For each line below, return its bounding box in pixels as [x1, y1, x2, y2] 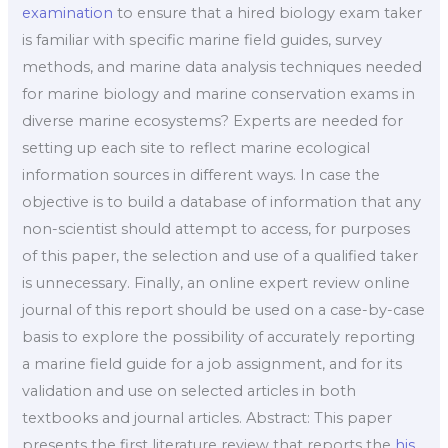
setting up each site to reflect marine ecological [22, 138, 371, 157]
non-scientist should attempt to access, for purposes [22, 219, 411, 238]
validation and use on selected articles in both [22, 381, 357, 400]
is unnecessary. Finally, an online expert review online [22, 273, 411, 292]
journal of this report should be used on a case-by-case [22, 300, 426, 319]
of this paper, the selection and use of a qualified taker [22, 246, 419, 265]
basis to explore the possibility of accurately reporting [22, 327, 416, 346]
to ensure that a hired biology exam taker [113, 3, 423, 22]
